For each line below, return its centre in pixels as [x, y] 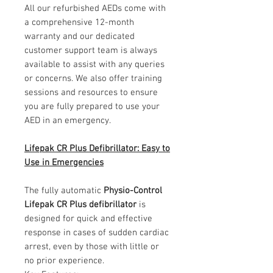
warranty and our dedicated [80, 36]
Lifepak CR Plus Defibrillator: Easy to [97, 148]
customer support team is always [91, 50]
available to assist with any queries [94, 64]
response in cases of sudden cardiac [97, 232]
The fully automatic [64, 190]
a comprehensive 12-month [79, 22]
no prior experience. [64, 261]
